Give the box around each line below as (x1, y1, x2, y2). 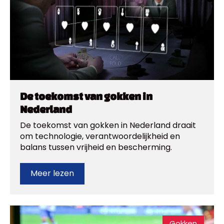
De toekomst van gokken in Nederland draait (20, 119, 196, 131)
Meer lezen (30, 167, 74, 179)
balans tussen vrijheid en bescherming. (20, 141, 172, 153)
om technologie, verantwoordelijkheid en (20, 130, 180, 142)
